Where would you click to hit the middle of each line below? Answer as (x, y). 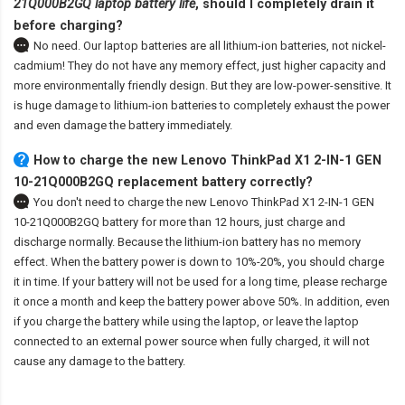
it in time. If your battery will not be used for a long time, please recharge (200, 282)
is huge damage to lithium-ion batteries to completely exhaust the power (202, 106)
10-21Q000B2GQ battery (76, 222)
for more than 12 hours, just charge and (242, 222)
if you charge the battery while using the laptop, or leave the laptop (186, 322)
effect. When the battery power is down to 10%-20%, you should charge (199, 262)
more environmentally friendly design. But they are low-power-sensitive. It (202, 86)
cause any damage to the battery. (99, 362)
